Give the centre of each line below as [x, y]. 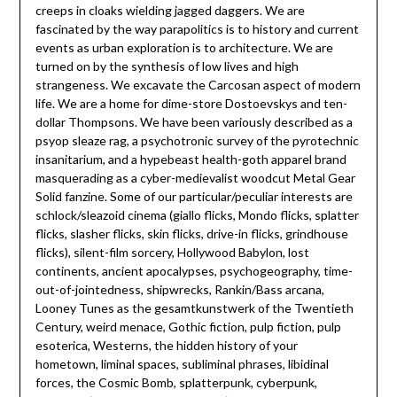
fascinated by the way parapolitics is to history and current [197, 29]
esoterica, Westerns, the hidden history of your [166, 346]
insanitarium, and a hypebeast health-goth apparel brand [191, 160]
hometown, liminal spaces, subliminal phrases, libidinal [182, 364]
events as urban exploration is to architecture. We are [184, 48]
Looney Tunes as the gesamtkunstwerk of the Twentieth [194, 308]
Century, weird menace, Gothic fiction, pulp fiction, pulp [188, 327]
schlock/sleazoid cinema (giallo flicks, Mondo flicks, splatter [197, 215]
